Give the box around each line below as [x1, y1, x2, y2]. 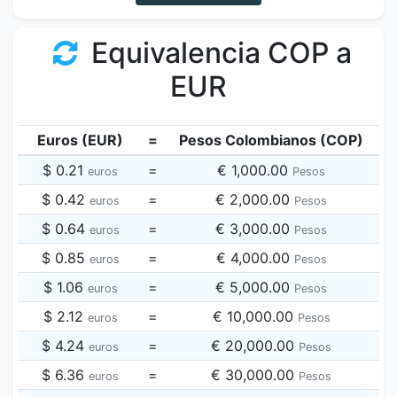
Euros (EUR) [37, 131, 123, 149]
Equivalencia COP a [84, 35, 353, 70]
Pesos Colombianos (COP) [179, 131, 363, 149]
